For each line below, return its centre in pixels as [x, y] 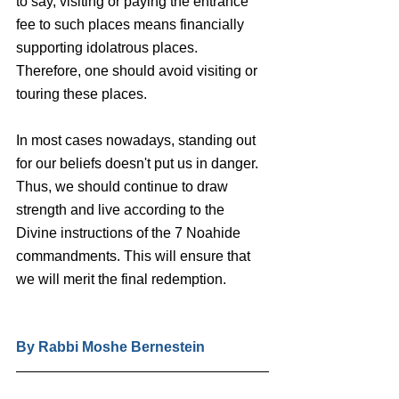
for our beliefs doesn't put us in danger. [139, 163]
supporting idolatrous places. [109, 47]
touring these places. [83, 94]
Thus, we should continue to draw [124, 186]
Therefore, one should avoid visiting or [138, 70]
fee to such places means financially [132, 24]
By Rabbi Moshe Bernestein [110, 346]
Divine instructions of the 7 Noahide [130, 232]
